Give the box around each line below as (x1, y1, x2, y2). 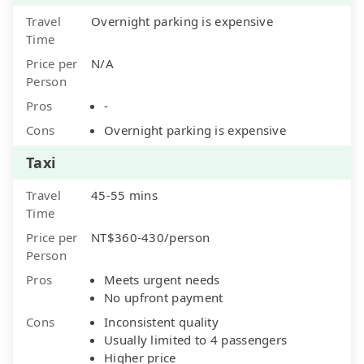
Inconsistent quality (104, 313, 219, 330)
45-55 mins (91, 186, 158, 203)
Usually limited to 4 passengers (104, 331, 288, 348)
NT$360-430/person (91, 228, 210, 245)
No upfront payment (104, 288, 223, 305)
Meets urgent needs (104, 271, 220, 288)
